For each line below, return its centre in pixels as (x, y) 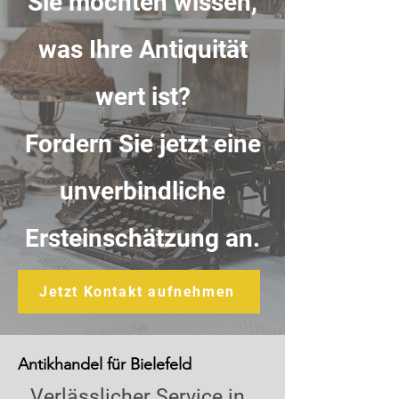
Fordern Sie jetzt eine (142, 144)
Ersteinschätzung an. (142, 238)
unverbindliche (142, 191)
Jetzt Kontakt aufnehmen (137, 292)
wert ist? (142, 97)
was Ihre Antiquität (142, 49)
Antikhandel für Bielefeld (105, 364)
